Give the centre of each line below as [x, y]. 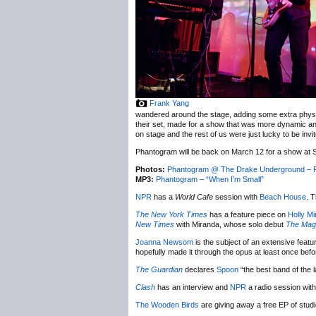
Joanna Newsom [164, 242]
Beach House [283, 197]
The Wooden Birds [167, 305]
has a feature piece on [248, 214]
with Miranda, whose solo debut [230, 224]
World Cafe [194, 197]
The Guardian [159, 269]
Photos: [150, 169]
